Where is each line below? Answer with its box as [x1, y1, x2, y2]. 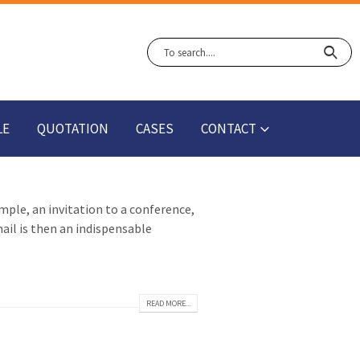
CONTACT [200, 120, 256, 137]
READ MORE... [146, 298, 190, 309]
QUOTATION [36, 120, 108, 137]
